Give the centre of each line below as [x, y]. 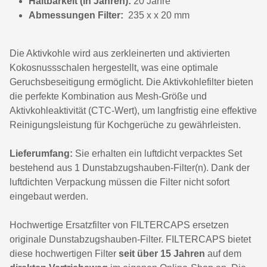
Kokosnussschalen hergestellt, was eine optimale [114, 68]
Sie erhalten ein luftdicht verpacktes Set [157, 153]
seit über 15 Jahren [161, 254]
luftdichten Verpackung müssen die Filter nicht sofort [119, 182]
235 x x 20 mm [158, 15]
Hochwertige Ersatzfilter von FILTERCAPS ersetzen [119, 225]
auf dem [223, 254]
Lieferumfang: [41, 153]
